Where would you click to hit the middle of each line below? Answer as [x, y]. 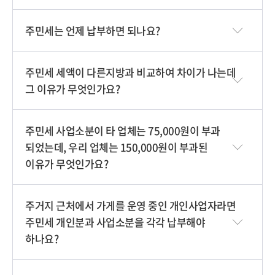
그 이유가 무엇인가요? [72, 89]
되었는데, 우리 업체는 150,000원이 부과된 [116, 147]
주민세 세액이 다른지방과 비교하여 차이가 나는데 [130, 72]
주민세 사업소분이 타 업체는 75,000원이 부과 [123, 130]
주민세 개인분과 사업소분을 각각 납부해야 [115, 222]
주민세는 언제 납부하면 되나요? [93, 30]
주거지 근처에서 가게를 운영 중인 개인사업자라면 [130, 205]
